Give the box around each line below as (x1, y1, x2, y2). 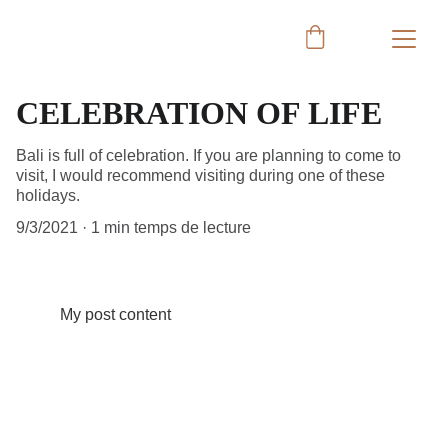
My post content (60, 306, 171, 323)
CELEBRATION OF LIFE (16, 95, 382, 131)
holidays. (16, 187, 80, 204)
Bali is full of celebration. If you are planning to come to (16, 147, 401, 164)
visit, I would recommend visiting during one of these (16, 167, 385, 184)
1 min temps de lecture (91, 219, 251, 236)
